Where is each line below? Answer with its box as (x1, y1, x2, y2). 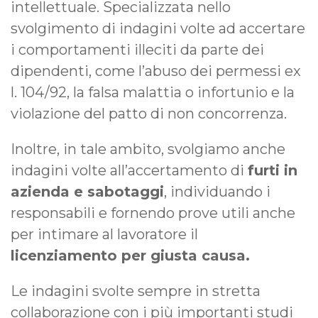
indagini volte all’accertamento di (11, 161, 248, 179)
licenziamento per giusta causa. (11, 246, 250, 264)
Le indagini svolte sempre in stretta (11, 282, 261, 300)
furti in (248, 161, 297, 179)
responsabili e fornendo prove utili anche (11, 204, 295, 221)
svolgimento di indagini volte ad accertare (11, 19, 305, 37)
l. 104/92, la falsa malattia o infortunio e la (11, 83, 295, 101)
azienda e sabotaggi (11, 182, 164, 200)
